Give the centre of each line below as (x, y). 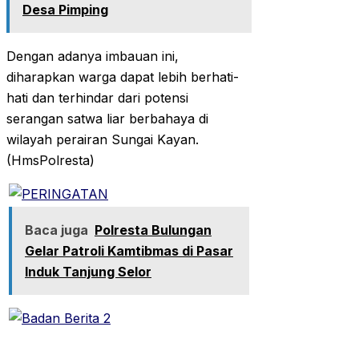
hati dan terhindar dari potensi (97, 98)
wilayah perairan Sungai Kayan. (103, 140)
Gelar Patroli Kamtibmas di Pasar (129, 251)
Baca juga (56, 230)
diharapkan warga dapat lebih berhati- (123, 77)
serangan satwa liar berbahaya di (107, 119)
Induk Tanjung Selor (88, 272)
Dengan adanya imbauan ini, (93, 56)
